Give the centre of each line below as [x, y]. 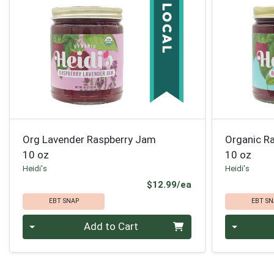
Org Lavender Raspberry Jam [90, 139]
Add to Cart [111, 227]
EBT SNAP [64, 201]
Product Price [222, 184]
